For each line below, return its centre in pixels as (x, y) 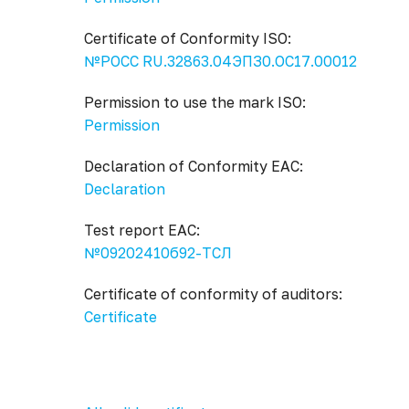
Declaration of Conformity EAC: (194, 166)
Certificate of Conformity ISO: (188, 38)
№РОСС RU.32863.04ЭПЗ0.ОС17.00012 (220, 61)
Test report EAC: (142, 230)
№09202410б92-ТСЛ (158, 253)
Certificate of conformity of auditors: (213, 294)
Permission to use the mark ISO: (195, 102)
